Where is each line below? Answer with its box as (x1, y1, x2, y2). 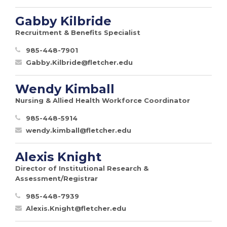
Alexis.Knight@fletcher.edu (26, 204, 126, 212)
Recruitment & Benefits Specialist (15, 28, 140, 36)
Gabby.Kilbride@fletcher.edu (26, 58, 133, 66)
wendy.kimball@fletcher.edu (26, 126, 131, 134)
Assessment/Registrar (15, 174, 98, 182)
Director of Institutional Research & (15, 164, 148, 172)
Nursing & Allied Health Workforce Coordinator (15, 96, 190, 104)
